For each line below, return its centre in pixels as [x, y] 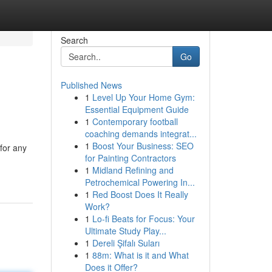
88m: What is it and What [140, 255]
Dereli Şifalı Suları [126, 243]
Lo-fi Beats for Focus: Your [143, 219]
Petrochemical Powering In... [140, 182]
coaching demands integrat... [141, 134]
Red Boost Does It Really [140, 194]
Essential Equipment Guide [137, 109]
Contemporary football [135, 121]
